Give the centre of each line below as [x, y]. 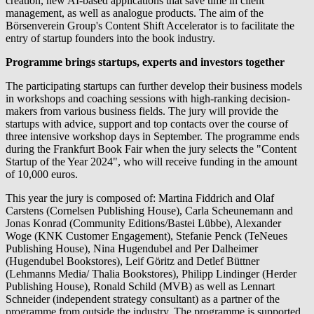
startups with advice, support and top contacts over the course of [147, 123]
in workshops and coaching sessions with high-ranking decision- [148, 98]
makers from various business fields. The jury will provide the [142, 111]
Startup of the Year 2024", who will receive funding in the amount [151, 161]
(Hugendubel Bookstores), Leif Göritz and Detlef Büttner [132, 261]
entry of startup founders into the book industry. [110, 38]
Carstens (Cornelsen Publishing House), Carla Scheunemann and [149, 210]
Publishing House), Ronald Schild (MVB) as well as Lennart [140, 286]
